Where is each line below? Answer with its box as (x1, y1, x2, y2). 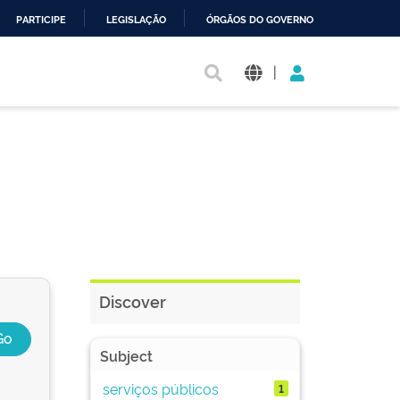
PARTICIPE (16, 14, 66, 26)
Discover (99, 290, 166, 312)
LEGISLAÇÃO (106, 14, 166, 26)
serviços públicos (102, 378, 219, 398)
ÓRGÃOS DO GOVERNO (206, 14, 313, 26)
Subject (100, 346, 153, 365)
